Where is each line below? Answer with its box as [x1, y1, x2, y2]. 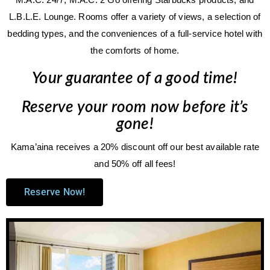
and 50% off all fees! [94, 159, 176, 169]
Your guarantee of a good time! [32, 71, 238, 86]
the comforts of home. [90, 45, 180, 55]
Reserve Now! [24, 186, 86, 198]
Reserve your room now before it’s [22, 99, 248, 115]
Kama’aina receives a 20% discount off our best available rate [10, 142, 259, 152]
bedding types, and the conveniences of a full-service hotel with [7, 28, 263, 39]
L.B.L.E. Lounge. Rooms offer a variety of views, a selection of [9, 11, 261, 22]
